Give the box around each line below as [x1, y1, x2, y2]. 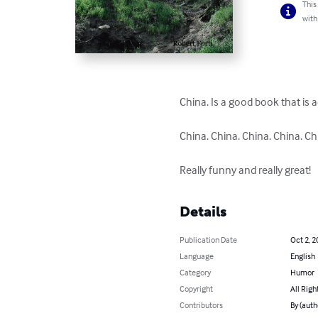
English [290, 250, 315, 261]
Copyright [180, 283, 214, 294]
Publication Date [180, 234, 238, 245]
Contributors [180, 299, 224, 310]
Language [180, 250, 214, 261]
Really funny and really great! [180, 162, 312, 177]
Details [180, 202, 227, 220]
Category [180, 266, 212, 278]
